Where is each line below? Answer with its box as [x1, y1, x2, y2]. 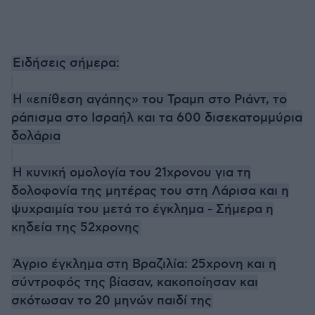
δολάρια [11, 129, 60, 144]
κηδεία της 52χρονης [11, 220, 139, 236]
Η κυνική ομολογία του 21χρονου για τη [13, 165, 251, 181]
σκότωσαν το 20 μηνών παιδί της [11, 293, 212, 309]
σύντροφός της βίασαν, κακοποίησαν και [11, 275, 258, 290]
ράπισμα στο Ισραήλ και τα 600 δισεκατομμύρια [11, 110, 302, 126]
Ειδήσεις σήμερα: [13, 56, 120, 71]
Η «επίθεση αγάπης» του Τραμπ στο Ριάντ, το [13, 92, 287, 108]
